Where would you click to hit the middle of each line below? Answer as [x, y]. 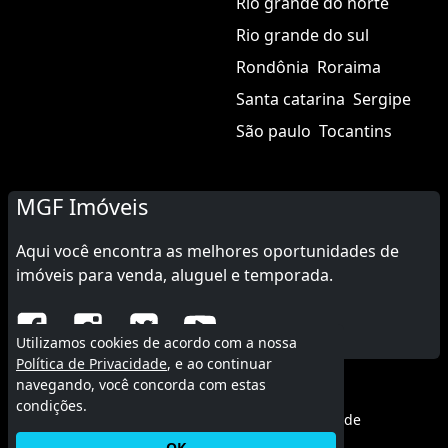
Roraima [349, 66]
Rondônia [272, 66]
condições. [51, 405]
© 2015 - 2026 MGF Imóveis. [224, 394]
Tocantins [355, 130]
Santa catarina [290, 98]
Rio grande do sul [302, 34]
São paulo [273, 130]
